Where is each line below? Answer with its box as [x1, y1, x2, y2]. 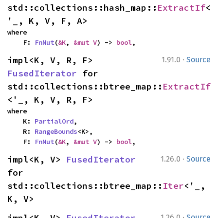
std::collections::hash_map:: [7, 2, 157, 13]
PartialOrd [35, 117, 73, 126]
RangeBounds [35, 127, 77, 136]
